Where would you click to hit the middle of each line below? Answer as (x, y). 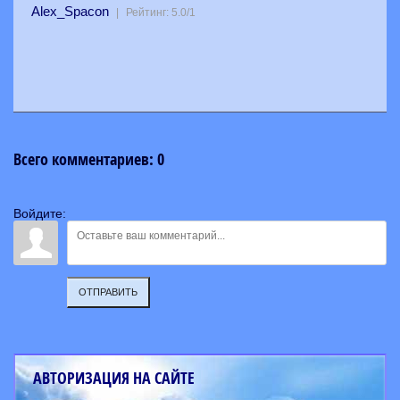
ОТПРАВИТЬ (108, 292)
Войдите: (40, 213)
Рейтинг (146, 12)
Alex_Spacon (70, 11)
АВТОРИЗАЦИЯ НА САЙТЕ (114, 378)
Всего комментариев (81, 159)
